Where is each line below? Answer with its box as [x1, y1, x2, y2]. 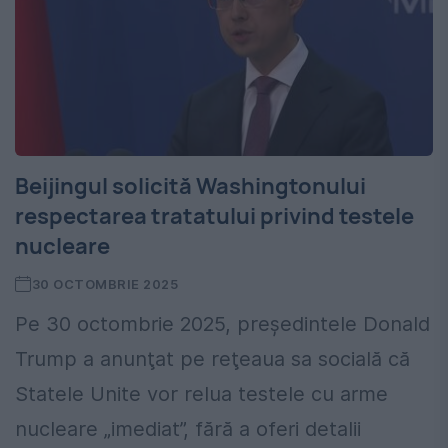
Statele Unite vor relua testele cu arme [15, 382, 388, 407]
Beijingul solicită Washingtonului [15, 171, 366, 202]
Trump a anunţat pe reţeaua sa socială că [15, 347, 410, 372]
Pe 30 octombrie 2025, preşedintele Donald [15, 312, 430, 337]
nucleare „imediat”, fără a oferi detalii [15, 417, 361, 442]
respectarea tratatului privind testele [15, 201, 414, 232]
